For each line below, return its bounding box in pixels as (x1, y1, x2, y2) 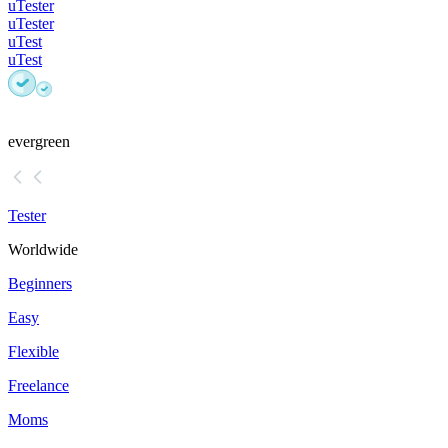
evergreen (8, 133, 70, 151)
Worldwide (8, 241, 78, 259)
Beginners (8, 275, 72, 293)
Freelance (8, 377, 69, 395)
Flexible (8, 343, 59, 361)
